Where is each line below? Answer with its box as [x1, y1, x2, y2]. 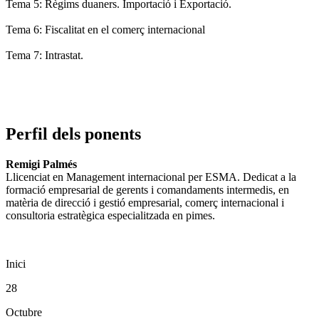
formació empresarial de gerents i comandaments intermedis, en [6, 184, 289, 197]
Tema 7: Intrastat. [6, 49, 83, 62]
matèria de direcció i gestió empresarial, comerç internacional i [6, 197, 284, 209]
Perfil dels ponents [6, 125, 141, 144]
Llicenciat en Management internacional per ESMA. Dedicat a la [6, 171, 296, 184]
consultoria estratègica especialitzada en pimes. [6, 209, 215, 222]
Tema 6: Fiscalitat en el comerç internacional [6, 23, 205, 36]
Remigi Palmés [6, 158, 77, 171]
